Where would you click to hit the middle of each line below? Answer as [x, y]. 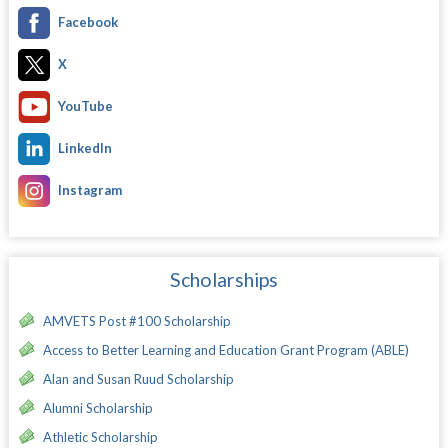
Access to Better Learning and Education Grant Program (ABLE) [225, 349]
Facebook [87, 21]
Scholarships [223, 279]
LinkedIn [84, 147]
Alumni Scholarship [97, 407]
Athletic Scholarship [100, 436]
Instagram [89, 189]
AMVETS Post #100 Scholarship [136, 320]
